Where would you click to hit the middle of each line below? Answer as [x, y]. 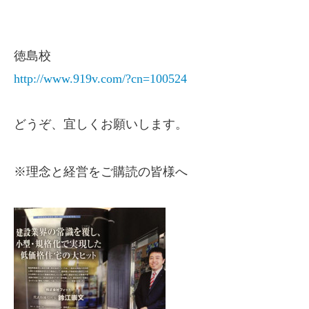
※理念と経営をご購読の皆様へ [101, 172]
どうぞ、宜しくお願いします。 [101, 124]
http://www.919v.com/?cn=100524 [100, 79]
